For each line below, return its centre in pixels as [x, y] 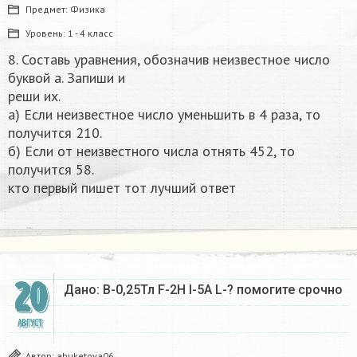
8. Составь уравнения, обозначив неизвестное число [169, 60]
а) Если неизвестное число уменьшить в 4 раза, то [164, 115]
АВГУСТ [29, 324]
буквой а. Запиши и [67, 78]
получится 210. [55, 133]
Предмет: [48, 10]
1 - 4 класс [90, 33]
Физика [88, 10]
